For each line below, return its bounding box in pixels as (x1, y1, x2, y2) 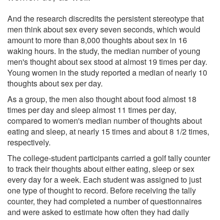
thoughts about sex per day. (7, 77, 103, 89)
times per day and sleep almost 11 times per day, (7, 104, 176, 115)
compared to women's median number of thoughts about (7, 114, 202, 126)
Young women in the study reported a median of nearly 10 (7, 66, 207, 78)
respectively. (7, 136, 51, 148)
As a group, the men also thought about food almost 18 (7, 93, 196, 105)
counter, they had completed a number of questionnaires (7, 195, 202, 207)
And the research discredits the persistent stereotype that (7, 12, 204, 24)
